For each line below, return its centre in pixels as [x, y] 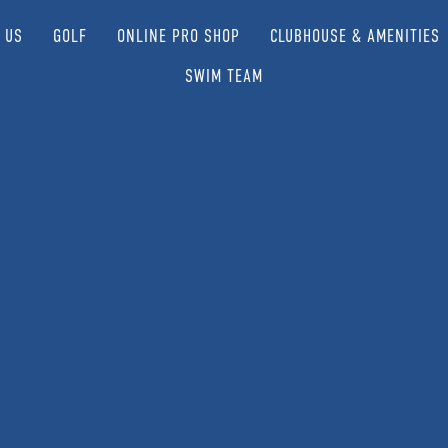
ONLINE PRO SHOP [179, 36]
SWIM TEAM [223, 76]
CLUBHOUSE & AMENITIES [355, 36]
